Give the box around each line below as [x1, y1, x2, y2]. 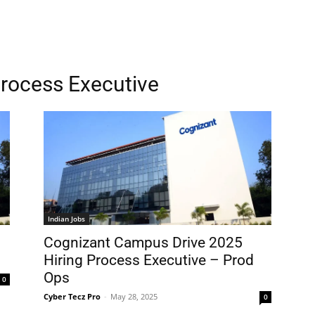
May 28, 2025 [110, 291, 157, 302]
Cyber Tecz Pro [44, 291, 101, 302]
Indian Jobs [48, 214, 85, 224]
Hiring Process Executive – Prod [44, 252, 254, 269]
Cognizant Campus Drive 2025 [44, 234, 243, 251]
